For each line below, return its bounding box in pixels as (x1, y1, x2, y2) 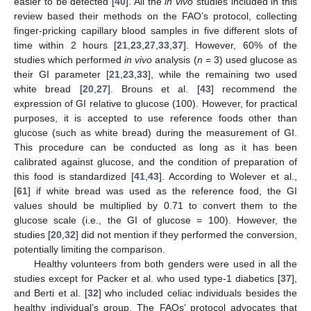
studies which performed (14, 53, 125, 65)
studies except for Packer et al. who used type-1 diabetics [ (14, 272, 280, 284)
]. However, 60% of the (183, 39, 297, 51)
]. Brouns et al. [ (107, 83, 200, 94)
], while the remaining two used (147, 68, 297, 80)
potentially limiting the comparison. (14, 243, 165, 255)
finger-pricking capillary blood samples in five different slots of (14, 24, 297, 36)
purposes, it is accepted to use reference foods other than (14, 112, 297, 124)
